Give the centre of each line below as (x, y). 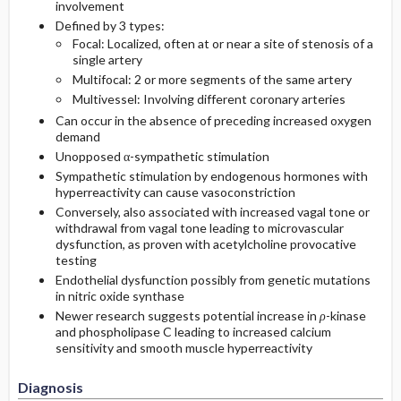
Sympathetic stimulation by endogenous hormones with (211, 176)
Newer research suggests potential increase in (187, 316)
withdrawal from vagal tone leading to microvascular (199, 228)
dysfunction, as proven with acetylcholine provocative (205, 244)
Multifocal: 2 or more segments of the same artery (212, 79)
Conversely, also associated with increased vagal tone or (212, 212)
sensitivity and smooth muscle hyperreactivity (183, 348)
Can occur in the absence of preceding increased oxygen (213, 120)
